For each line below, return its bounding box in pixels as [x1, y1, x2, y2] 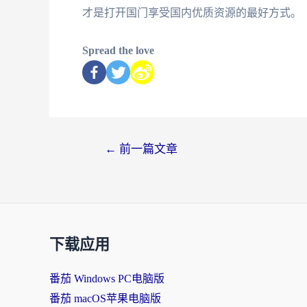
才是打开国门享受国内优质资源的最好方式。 [82, 7, 302, 19]
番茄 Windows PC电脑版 [49, 273, 164, 284]
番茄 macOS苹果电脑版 [49, 293, 161, 304]
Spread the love [82, 44, 154, 56]
